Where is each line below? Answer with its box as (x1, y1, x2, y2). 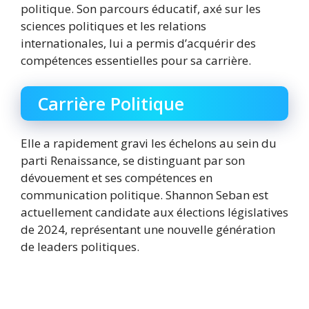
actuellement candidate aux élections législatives (21, 204, 288, 221)
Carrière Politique (38, 92, 184, 116)
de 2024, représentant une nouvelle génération (21, 221, 275, 238)
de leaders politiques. (21, 239, 139, 255)
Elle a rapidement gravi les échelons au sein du (21, 135, 277, 152)
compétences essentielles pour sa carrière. (21, 52, 251, 68)
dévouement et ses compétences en (21, 170, 212, 186)
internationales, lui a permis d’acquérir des (21, 34, 256, 51)
